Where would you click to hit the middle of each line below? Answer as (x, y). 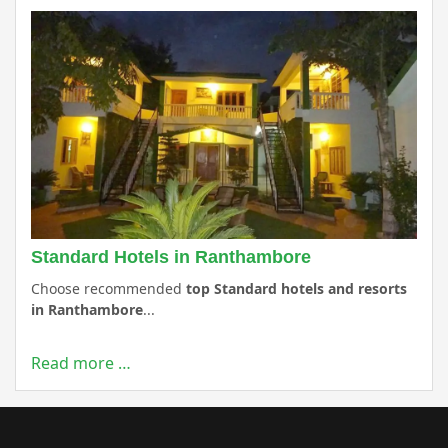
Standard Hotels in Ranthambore (171, 257)
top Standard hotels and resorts (296, 289)
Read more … (81, 363)
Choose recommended (108, 289)
